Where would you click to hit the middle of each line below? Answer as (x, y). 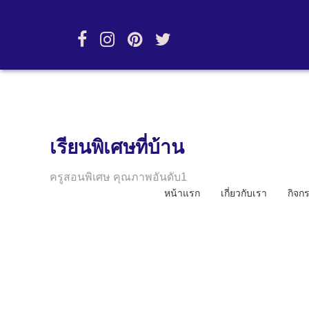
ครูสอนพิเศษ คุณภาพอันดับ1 (118, 177)
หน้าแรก (182, 193)
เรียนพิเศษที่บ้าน (117, 147)
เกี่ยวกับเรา (244, 193)
